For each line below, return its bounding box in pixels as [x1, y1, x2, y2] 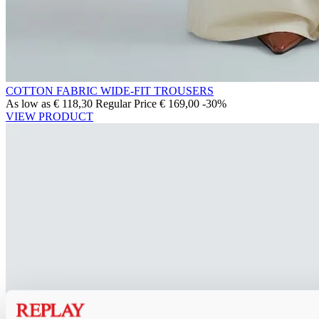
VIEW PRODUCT [6, 110, 93, 122]
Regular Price [95, 97, 157, 110]
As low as [6, 97, 51, 110]
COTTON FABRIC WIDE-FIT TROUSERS [6, 84, 214, 97]
